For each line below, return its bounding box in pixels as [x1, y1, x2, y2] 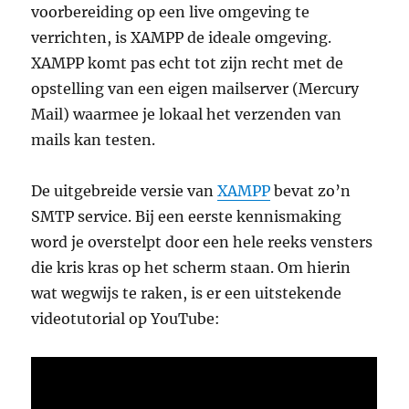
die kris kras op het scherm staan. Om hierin [31, 257, 351, 277]
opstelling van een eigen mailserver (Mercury [31, 79, 360, 98]
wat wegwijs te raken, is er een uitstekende [31, 283, 342, 302]
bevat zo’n [270, 181, 351, 200]
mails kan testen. [31, 130, 156, 149]
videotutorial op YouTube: [31, 309, 221, 328]
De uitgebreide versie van [31, 181, 218, 200]
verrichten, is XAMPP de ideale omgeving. [31, 27, 332, 47]
